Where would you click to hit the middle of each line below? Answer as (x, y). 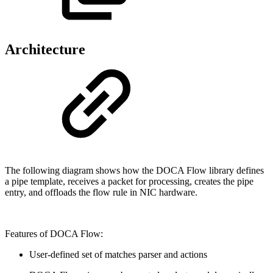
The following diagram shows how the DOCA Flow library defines (134, 171)
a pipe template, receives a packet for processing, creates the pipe (129, 182)
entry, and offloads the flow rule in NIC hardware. (101, 193)
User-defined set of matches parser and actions (118, 255)
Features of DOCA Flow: (54, 234)
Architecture (45, 50)
